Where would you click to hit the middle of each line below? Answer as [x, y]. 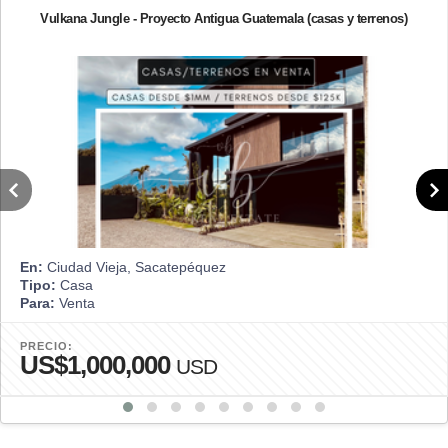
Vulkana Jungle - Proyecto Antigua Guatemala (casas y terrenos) [223, 18]
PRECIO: [46, 345]
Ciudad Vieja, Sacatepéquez [134, 266]
